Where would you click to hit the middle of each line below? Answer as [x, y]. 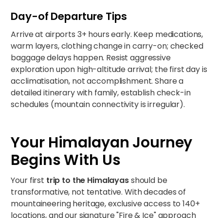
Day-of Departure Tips [69, 16]
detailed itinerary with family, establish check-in [101, 93]
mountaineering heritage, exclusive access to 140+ [105, 204]
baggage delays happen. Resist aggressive [91, 58]
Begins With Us [66, 160]
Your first [28, 180]
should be [148, 180]
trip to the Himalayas [87, 180]
